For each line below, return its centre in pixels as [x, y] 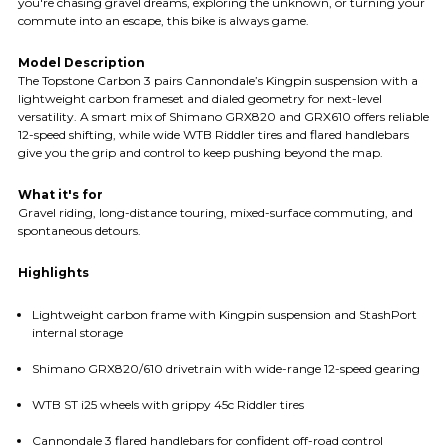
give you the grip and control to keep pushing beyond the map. [200, 153]
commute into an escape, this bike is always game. [163, 21]
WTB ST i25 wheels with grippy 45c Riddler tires [167, 405]
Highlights [53, 273]
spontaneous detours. [79, 231]
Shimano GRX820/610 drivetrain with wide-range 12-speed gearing [225, 369]
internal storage [77, 333]
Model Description [81, 63]
